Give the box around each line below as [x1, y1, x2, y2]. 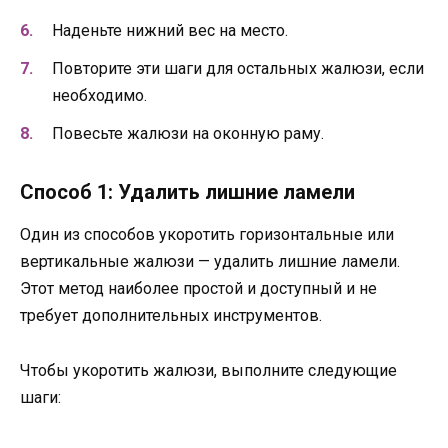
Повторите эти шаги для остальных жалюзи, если [52, 59, 424, 79]
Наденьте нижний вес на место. [52, 21, 288, 41]
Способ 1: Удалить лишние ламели [20, 180, 355, 205]
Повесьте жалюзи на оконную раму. [52, 124, 324, 144]
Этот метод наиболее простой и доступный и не [20, 279, 377, 299]
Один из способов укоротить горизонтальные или [20, 225, 394, 245]
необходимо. [52, 86, 147, 106]
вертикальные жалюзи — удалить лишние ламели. [20, 252, 400, 272]
